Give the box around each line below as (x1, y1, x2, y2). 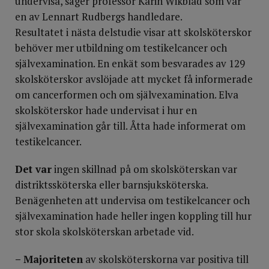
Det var (15, 162, 52, 176)
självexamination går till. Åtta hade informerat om (15, 119, 246, 133)
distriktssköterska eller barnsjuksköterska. (15, 178, 208, 192)
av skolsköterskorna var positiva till (83, 252, 249, 266)
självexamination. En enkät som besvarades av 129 (15, 56, 245, 70)
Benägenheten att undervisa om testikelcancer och (15, 193, 250, 207)
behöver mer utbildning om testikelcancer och (15, 41, 227, 55)
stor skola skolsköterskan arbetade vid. (15, 225, 194, 238)
